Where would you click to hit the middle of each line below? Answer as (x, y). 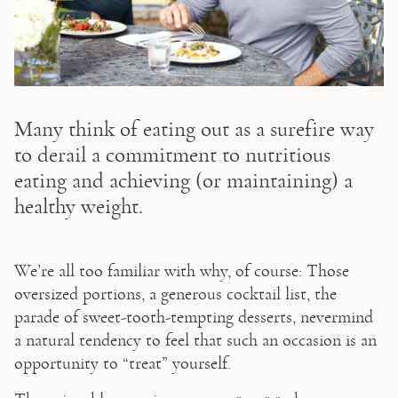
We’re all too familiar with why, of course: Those (181, 271)
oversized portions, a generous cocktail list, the (175, 294)
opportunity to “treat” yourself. (122, 363)
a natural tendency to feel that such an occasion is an (195, 340)
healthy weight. (78, 206)
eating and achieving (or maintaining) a (183, 180)
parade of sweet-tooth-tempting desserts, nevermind (193, 317)
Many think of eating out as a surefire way (194, 129)
